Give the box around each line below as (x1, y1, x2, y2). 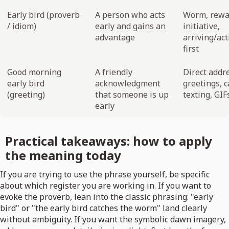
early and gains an (95, 20, 166, 32)
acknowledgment (95, 78, 161, 89)
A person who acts (95, 9, 165, 21)
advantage (95, 32, 135, 43)
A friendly (95, 66, 132, 78)
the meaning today (5, 147, 121, 164)
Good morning (7, 66, 61, 78)
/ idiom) (7, 20, 36, 32)
